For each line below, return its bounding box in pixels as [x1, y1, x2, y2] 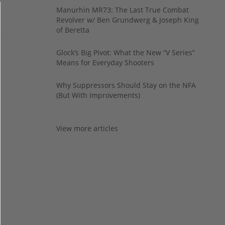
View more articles [56, 123, 118, 133]
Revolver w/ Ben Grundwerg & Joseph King [56, 15, 199, 25]
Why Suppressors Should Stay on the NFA [56, 80, 196, 90]
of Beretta [56, 25, 89, 35]
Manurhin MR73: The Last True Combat [56, 5, 189, 15]
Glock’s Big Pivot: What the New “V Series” [56, 47, 195, 57]
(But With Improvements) [56, 90, 140, 100]
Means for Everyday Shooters [56, 57, 154, 67]
